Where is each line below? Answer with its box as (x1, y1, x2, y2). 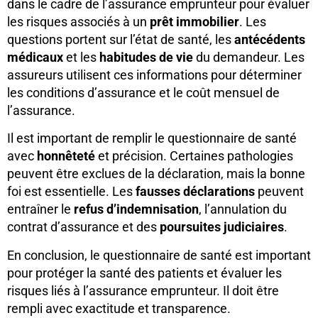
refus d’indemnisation (74, 202, 199, 217)
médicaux (7, 49, 63, 65)
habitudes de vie (99, 49, 193, 65)
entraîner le (7, 202, 74, 217)
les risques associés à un (7, 13, 150, 29)
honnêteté (37, 148, 95, 164)
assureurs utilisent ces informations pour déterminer (7, 67, 302, 82)
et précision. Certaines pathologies (95, 148, 293, 164)
